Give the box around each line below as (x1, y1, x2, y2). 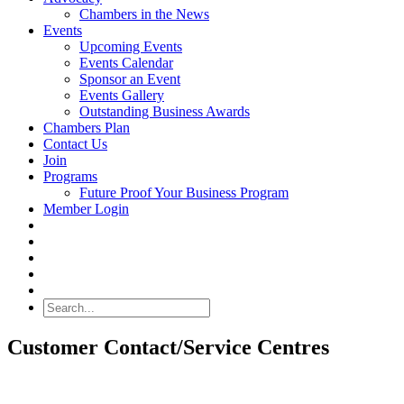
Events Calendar (79, 55, 173, 70)
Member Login (43, 201, 129, 216)
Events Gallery (79, 87, 164, 103)
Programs (43, 169, 97, 184)
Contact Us (43, 136, 107, 151)
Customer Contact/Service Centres (7, 335, 329, 359)
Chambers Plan (43, 120, 130, 135)
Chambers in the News (79, 6, 209, 22)
